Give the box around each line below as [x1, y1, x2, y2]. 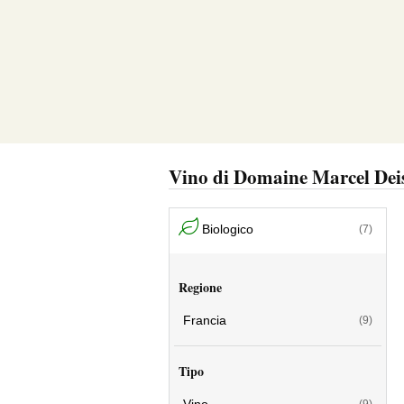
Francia [183, 313, 226, 327]
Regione [179, 278, 222, 297]
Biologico [202, 221, 253, 236]
